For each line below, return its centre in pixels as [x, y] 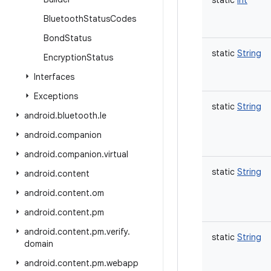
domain [39, 244]
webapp [122, 263]
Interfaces [54, 77]
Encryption [65, 57]
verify [117, 232]
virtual [116, 154]
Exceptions [56, 96]
